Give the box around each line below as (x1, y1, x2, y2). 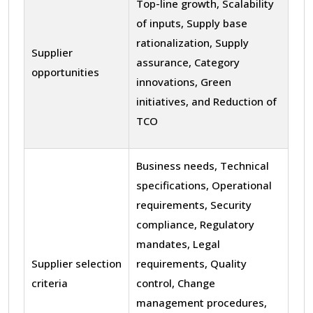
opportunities (31, 64, 99, 79)
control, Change (136, 275, 215, 290)
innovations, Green (136, 74, 231, 89)
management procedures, (136, 295, 267, 310)
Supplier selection (31, 256, 122, 270)
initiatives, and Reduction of (136, 94, 277, 108)
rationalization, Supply (136, 35, 249, 50)
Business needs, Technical (136, 158, 269, 173)
